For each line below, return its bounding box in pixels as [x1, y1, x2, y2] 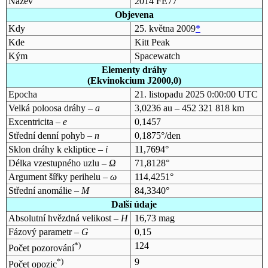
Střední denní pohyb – [8, 130, 95, 141]
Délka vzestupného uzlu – [8, 157, 109, 168]
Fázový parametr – [8, 226, 81, 237]
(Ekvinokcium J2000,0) [87, 75, 181, 86]
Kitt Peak [134, 36, 170, 47]
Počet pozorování [8, 243, 74, 254]
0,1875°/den [134, 130, 181, 141]
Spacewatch [134, 50, 180, 61]
